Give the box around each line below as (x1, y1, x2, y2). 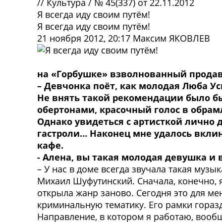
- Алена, (37, 151, 74, 163)
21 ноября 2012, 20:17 (37, 32, 133, 44)
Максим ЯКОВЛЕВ (133, 32, 210, 44)
